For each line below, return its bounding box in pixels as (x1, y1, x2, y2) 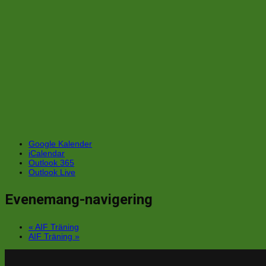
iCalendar (28, 148, 65, 159)
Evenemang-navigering (5, 191, 153, 208)
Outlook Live (28, 167, 75, 178)
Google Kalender (28, 139, 92, 149)
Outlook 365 (28, 158, 74, 168)
